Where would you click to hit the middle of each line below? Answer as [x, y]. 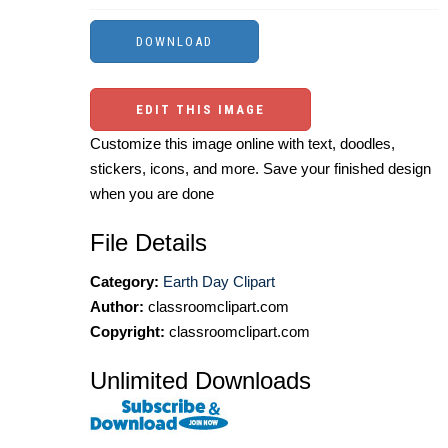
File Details [148, 242]
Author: [117, 306]
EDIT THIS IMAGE [200, 109]
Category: [124, 281]
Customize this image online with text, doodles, [242, 143]
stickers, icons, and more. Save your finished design [260, 168]
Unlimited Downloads [200, 380]
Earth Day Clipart [219, 281]
